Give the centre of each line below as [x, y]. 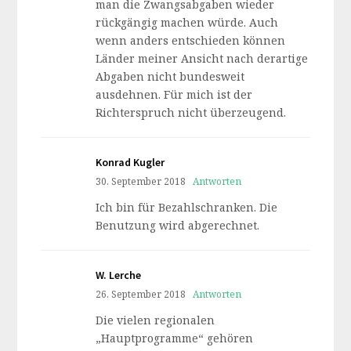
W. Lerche [119, 275]
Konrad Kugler [130, 162]
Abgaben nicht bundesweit [170, 76]
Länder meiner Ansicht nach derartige [202, 58]
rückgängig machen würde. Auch [187, 22]
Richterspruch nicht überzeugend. [191, 112]
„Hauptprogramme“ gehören [175, 338]
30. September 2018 [141, 181]
